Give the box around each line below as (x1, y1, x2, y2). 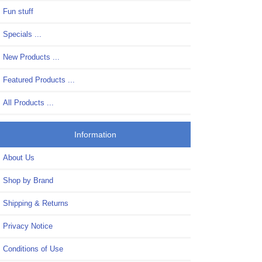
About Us (3, 153, 35, 163)
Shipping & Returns (3, 199, 68, 208)
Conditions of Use (3, 244, 63, 254)
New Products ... (3, 52, 60, 61)
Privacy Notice (3, 222, 53, 231)
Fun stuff (3, 6, 33, 16)
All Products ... (3, 98, 54, 107)
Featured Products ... (3, 75, 75, 84)
